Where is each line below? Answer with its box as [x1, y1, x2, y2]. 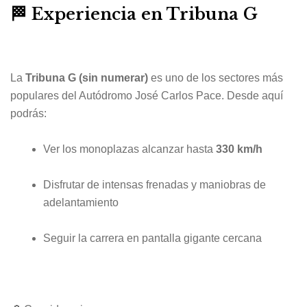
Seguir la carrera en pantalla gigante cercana [43, 232, 262, 244]
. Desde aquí [221, 90, 283, 102]
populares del [10, 90, 79, 102]
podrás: [10, 108, 47, 120]
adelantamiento [43, 197, 119, 208]
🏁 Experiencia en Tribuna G [10, 4, 258, 25]
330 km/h [216, 143, 262, 156]
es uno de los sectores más [148, 72, 283, 84]
